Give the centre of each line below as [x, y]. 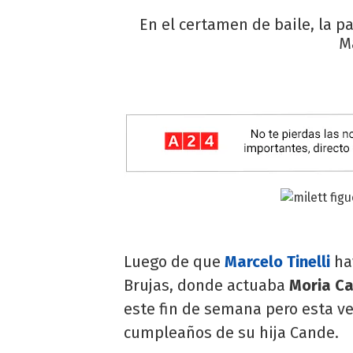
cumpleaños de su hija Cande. [231, 332]
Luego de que [172, 261]
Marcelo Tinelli [277, 261]
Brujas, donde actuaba [206, 285]
